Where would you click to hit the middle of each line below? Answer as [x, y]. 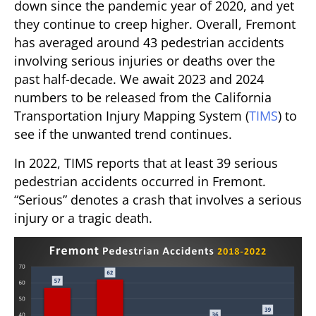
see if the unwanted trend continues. [123, 134]
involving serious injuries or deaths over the [145, 61]
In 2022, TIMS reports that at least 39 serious [146, 163]
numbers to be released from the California [143, 98]
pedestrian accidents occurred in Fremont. [140, 181]
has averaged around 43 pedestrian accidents [149, 43]
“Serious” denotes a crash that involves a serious [158, 199]
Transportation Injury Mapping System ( [132, 116]
